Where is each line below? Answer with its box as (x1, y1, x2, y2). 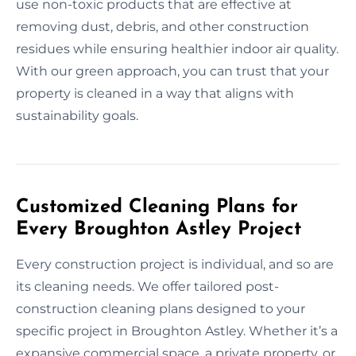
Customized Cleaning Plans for (16, 197, 298, 217)
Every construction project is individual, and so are (16, 256, 334, 272)
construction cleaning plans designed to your (16, 300, 305, 316)
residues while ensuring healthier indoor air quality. (16, 41, 339, 56)
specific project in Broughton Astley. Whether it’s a (16, 323, 338, 339)
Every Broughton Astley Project (16, 219, 301, 239)
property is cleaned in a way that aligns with (16, 85, 294, 101)
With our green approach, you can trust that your (16, 63, 329, 79)
